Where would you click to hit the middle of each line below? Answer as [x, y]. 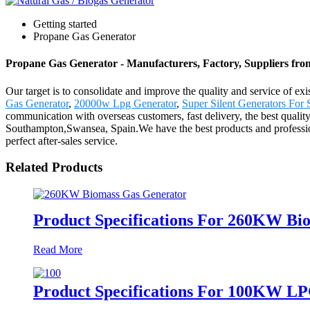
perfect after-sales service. [62, 140]
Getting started [65, 24]
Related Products [54, 167]
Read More [58, 249]
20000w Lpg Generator [125, 103]
